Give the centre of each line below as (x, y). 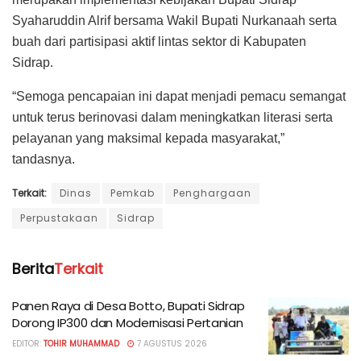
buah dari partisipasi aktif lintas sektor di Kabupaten (159, 41)
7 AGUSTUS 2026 (171, 343)
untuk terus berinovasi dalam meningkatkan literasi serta (172, 117)
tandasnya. (44, 159)
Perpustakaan (59, 218)
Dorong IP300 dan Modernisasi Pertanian (128, 322)
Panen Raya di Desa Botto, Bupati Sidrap (129, 305)
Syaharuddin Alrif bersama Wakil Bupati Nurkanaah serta (174, 20)
